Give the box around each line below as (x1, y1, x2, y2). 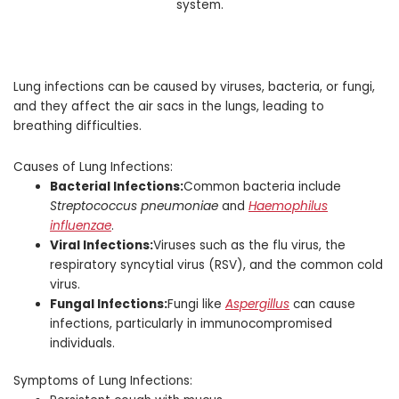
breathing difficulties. (13, 117, 142, 134)
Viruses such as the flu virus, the (153, 236, 346, 254)
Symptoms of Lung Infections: (13, 372, 192, 390)
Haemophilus (248, 197, 329, 215)
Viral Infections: (50, 236, 154, 254)
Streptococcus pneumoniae (50, 197, 219, 215)
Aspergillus (225, 295, 290, 313)
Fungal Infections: (50, 295, 168, 313)
